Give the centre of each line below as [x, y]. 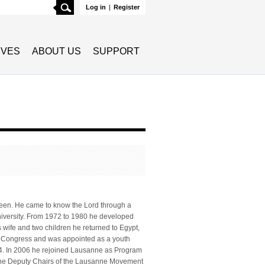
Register [127, 7]
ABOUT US [56, 51]
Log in [96, 7]
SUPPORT [116, 51]
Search [86, 5]
